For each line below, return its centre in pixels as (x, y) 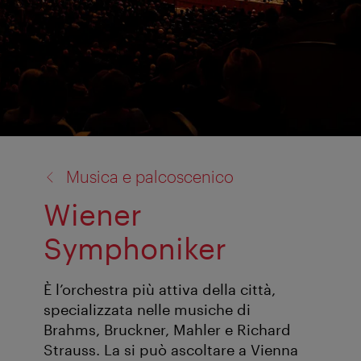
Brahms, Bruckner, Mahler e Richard (167, 330)
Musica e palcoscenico (150, 176)
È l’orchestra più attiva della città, (160, 290)
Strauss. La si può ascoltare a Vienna (171, 350)
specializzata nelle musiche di (147, 310)
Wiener (93, 214)
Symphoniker (135, 248)
